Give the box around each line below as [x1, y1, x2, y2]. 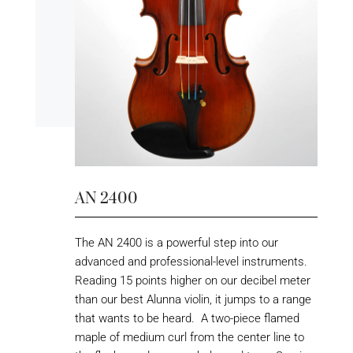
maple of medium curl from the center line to [74, 329, 304, 344]
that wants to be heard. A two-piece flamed [74, 310, 299, 325]
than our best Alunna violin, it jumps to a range [74, 292, 311, 307]
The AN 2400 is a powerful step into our [74, 235, 278, 250]
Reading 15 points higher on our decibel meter [74, 273, 310, 288]
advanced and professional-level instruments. [74, 254, 307, 269]
